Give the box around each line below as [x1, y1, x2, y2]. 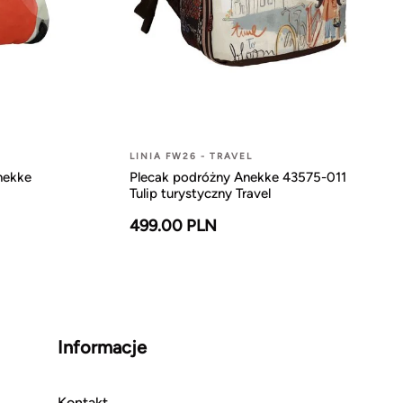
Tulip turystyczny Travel [130, 184, 271, 201]
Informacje [58, 336, 147, 358]
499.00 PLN [130, 215, 217, 236]
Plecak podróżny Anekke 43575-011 [130, 168, 346, 185]
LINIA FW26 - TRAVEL [130, 149, 253, 162]
